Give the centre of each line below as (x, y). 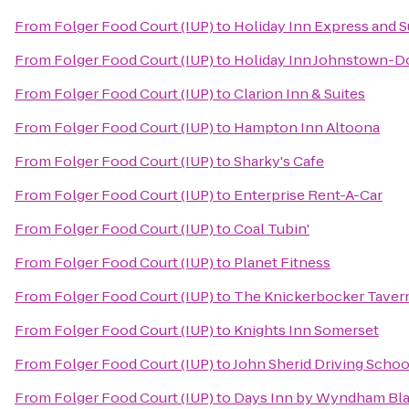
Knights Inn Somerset (306, 330)
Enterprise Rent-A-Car (308, 195)
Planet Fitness (282, 262)
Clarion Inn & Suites (299, 94)
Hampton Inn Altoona (307, 127)
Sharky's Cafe (279, 161)
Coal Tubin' (272, 229)
